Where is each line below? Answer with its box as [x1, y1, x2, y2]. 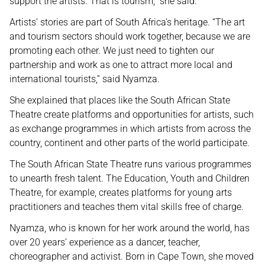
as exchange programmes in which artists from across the [9, 123, 251, 134]
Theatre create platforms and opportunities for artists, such [9, 109, 254, 120]
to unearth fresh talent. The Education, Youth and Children [9, 173, 250, 184]
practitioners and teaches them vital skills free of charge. [9, 201, 244, 212]
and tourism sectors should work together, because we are [9, 31, 250, 42]
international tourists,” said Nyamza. [9, 73, 160, 85]
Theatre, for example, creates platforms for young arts [9, 187, 232, 198]
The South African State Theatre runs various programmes [9, 159, 251, 170]
